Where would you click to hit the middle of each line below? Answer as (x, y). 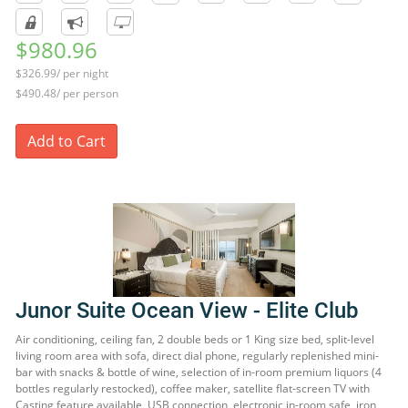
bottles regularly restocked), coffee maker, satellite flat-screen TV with (193, 388)
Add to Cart (66, 141)
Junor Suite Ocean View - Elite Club (187, 311)
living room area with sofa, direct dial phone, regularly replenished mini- (197, 356)
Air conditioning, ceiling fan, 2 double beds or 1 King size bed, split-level (195, 339)
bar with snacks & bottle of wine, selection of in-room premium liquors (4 (199, 372)
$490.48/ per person (67, 93)
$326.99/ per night (62, 73)
